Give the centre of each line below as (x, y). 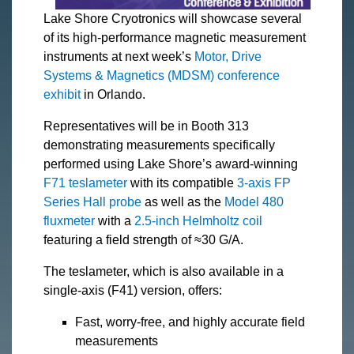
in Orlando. (115, 94)
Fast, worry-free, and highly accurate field (190, 322)
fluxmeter (69, 220)
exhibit (64, 94)
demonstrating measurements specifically (159, 145)
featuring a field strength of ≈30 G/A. (143, 239)
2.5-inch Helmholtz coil (198, 220)
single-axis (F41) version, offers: (133, 290)
